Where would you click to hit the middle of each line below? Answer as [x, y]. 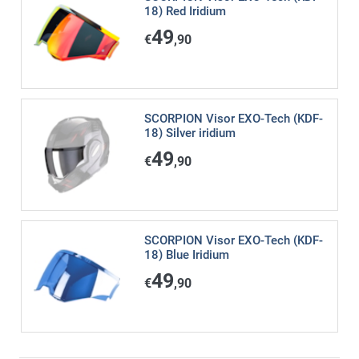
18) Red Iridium [185, 12]
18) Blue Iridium [186, 254]
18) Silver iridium [190, 133]
